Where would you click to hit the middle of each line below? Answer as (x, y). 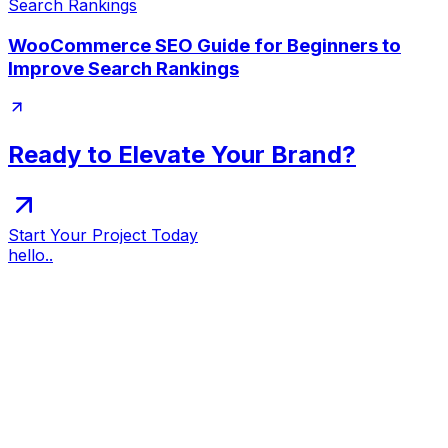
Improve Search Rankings (123, 68)
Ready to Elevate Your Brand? (182, 155)
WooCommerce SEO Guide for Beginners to (204, 45)
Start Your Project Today (103, 235)
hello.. (30, 255)
